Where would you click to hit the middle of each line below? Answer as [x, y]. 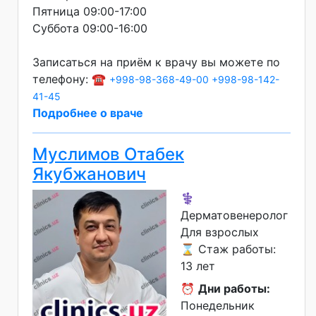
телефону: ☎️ [71, 79]
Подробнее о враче [88, 113]
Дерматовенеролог [234, 215]
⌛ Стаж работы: [228, 249]
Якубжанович [89, 174]
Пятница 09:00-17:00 [90, 11]
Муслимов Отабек [108, 154]
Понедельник [218, 305]
